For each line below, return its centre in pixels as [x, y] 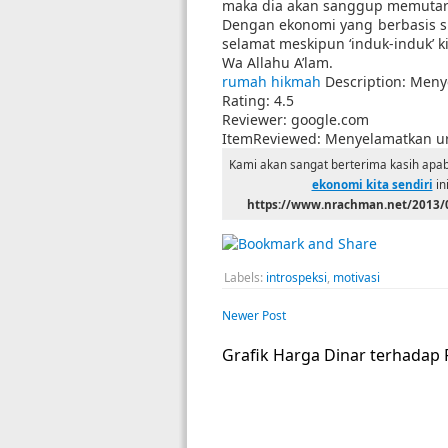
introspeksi [296, 277]
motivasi [356, 277]
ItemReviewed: [273, 138]
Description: [365, 81]
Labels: [245, 277]
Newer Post [254, 315]
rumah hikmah [271, 81]
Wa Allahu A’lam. [277, 62]
